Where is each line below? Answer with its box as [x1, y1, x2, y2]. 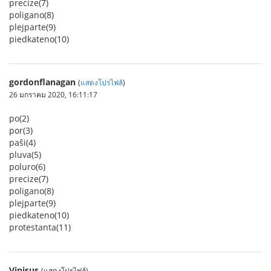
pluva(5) [9, 149, 41, 160]
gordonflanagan [9, 76, 76, 88]
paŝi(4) [9, 137, 36, 148]
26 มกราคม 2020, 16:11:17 [9, 90, 97, 99]
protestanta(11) [9, 221, 71, 233]
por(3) [9, 125, 33, 136]
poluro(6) [9, 161, 45, 172]
